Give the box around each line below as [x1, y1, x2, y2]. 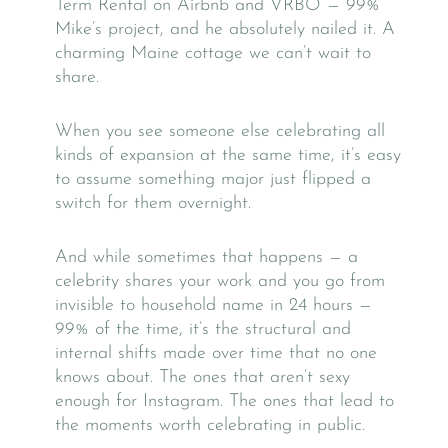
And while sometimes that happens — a [55, 247, 358, 267]
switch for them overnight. [55, 193, 251, 213]
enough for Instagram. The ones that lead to [55, 391, 394, 411]
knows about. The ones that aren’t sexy [55, 367, 350, 387]
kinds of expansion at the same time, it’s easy [55, 145, 401, 165]
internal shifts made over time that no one [55, 343, 377, 363]
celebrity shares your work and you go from [55, 271, 385, 291]
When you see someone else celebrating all [55, 121, 385, 141]
